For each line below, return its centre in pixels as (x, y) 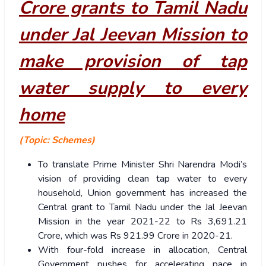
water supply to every (133, 88)
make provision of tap (133, 62)
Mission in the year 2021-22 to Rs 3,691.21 (142, 222)
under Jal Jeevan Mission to (133, 35)
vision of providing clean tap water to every (142, 179)
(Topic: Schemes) (57, 140)
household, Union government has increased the (142, 193)
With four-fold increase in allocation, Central (142, 250)
